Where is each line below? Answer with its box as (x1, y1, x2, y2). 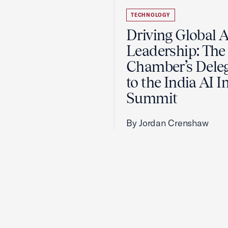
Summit (126, 90, 178, 107)
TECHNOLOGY (131, 12, 170, 18)
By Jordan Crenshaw (126, 117, 209, 129)
